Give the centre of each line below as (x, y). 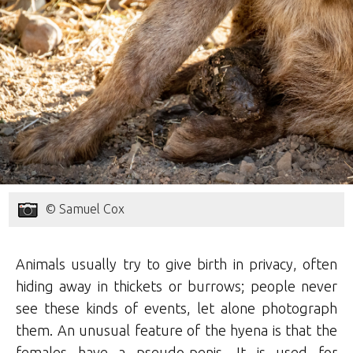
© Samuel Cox (85, 209)
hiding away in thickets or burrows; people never (176, 286)
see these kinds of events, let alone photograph (176, 308)
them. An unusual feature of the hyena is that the (176, 331)
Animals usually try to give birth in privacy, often (176, 264)
